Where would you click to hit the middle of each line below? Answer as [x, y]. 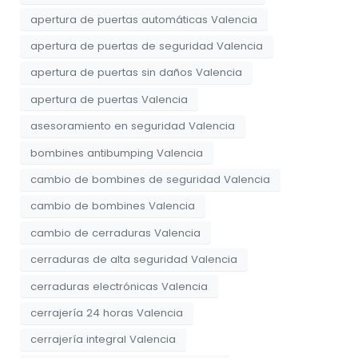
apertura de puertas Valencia [109, 99]
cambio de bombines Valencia [113, 206]
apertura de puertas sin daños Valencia [136, 73]
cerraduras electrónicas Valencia [119, 286]
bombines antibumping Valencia [117, 153]
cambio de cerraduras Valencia [115, 233]
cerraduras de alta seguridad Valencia [134, 260]
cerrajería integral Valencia [103, 340]
